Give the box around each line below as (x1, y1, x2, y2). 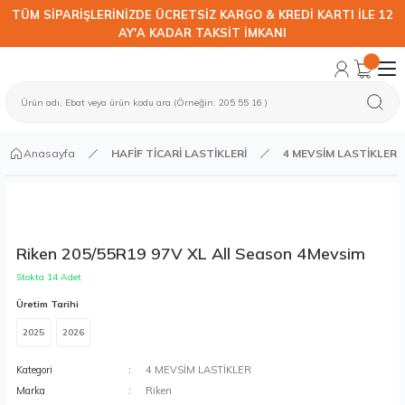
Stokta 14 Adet (16, 271, 81, 283)
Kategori (16, 363, 52, 376)
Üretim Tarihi (16, 298, 79, 310)
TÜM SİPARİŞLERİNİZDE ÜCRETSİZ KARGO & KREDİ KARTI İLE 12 (12, 7, 393, 22)
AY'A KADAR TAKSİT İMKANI (118, 25, 287, 40)
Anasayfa (24, 146, 75, 160)
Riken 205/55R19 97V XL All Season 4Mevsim (16, 243, 365, 264)
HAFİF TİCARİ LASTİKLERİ (111, 146, 247, 160)
